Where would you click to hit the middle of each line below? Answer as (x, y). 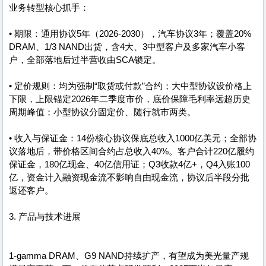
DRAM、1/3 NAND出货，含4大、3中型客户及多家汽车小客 (127, 47)
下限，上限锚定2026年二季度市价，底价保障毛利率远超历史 (130, 99)
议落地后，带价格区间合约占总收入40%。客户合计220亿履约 (132, 151)
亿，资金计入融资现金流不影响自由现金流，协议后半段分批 (129, 178)
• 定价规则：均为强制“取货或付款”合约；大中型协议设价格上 (130, 86)
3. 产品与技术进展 (45, 217)
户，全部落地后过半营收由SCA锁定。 (85, 60)
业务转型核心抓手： (49, 8)
